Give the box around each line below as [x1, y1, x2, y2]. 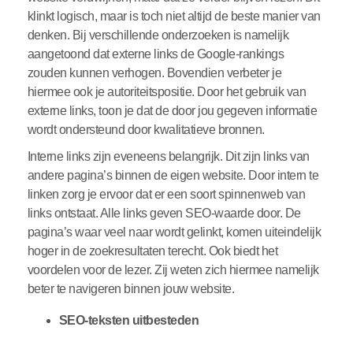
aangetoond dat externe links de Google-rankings [27, 47, 284, 61]
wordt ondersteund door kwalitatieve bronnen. [27, 123, 268, 137]
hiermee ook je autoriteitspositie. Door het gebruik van [27, 85, 307, 99]
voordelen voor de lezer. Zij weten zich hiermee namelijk [27, 263, 319, 277]
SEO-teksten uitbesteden [58, 314, 202, 328]
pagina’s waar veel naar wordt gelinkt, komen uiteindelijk [27, 225, 321, 240]
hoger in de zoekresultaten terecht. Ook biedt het [27, 244, 278, 258]
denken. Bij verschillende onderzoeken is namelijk [27, 28, 289, 43]
